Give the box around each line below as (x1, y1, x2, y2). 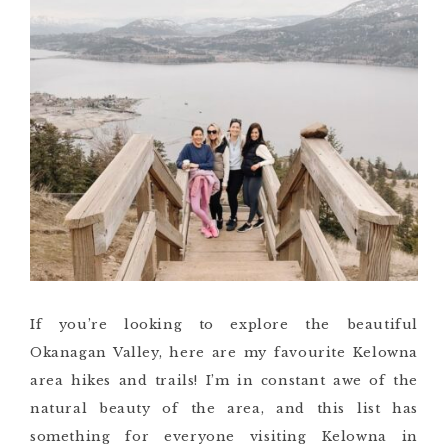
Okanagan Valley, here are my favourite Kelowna (30, 344, 418, 361)
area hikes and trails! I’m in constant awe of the (30, 372, 418, 389)
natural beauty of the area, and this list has (30, 400, 418, 417)
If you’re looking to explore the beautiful (30, 316, 418, 333)
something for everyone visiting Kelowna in (30, 428, 418, 445)
